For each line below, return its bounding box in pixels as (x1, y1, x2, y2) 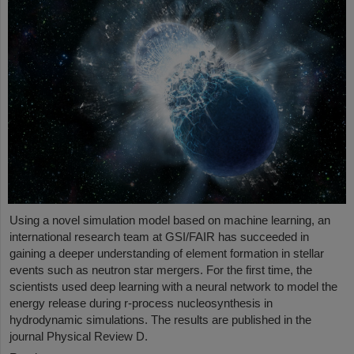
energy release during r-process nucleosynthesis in (9, 296, 273, 311)
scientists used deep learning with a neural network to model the (9, 280, 337, 294)
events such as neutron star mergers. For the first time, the (9, 263, 312, 277)
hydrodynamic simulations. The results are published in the (9, 313, 311, 327)
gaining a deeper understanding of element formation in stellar (9, 247, 324, 261)
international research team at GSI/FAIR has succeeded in (9, 230, 309, 244)
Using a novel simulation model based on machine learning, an (9, 213, 330, 228)
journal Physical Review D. (9, 330, 148, 344)
